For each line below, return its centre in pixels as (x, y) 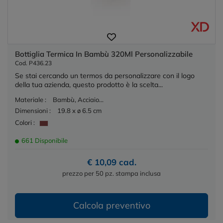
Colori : (25, 122)
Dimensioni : (33, 111)
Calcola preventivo (111, 205)
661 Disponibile (44, 140)
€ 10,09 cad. (111, 162)
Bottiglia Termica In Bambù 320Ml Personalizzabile (104, 54)
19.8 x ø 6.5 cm (79, 111)
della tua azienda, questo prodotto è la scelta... (89, 85)
